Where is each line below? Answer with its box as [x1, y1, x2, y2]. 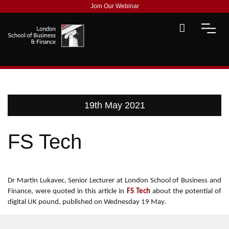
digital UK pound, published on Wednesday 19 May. [8, 198, 166, 206]
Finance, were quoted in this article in [8, 188, 127, 195]
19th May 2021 [84, 100, 145, 110]
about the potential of [150, 188, 222, 195]
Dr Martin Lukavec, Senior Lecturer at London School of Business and [8, 177, 221, 185]
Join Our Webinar [90, 3, 139, 10]
